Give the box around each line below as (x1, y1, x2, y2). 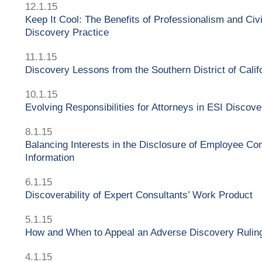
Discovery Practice (25, 26, 109, 38)
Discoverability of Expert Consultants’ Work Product (25, 189, 253, 201)
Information (25, 151, 74, 163)
